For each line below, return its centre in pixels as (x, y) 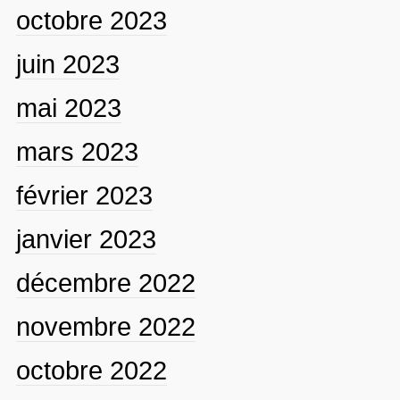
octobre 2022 (91, 370)
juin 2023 (67, 64)
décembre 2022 (105, 283)
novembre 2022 (105, 326)
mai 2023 (68, 108)
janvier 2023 (86, 239)
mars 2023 (77, 151)
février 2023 (84, 195)
